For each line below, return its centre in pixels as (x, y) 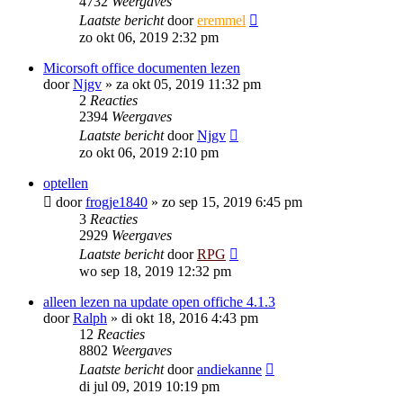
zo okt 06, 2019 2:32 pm (149, 37)
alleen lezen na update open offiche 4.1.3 (159, 302)
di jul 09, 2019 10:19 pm (149, 386)
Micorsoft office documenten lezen (142, 68)
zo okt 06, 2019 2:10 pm (149, 152)
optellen (66, 183)
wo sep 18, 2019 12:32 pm (155, 271)
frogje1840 (116, 202)
